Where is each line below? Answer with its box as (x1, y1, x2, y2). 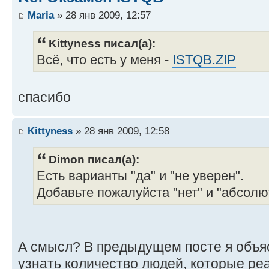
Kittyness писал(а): (49, 36, 156, 50)
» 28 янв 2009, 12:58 (73, 125, 169, 138)
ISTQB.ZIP (172, 52, 236, 67)
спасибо (18, 89, 71, 105)
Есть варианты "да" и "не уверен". (37, 169, 244, 184)
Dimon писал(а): (49, 153, 139, 166)
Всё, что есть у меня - (37, 52, 172, 67)
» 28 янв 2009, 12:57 (54, 8, 151, 21)
